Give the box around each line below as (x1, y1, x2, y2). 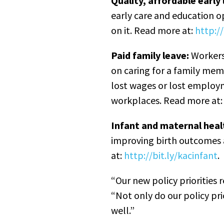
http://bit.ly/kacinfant (124, 149, 217, 162)
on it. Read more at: (111, 24, 195, 37)
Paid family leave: (111, 49, 189, 62)
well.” (111, 204, 136, 217)
